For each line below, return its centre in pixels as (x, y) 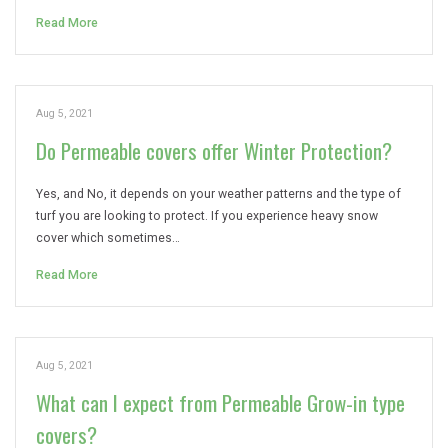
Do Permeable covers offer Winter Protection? (214, 150)
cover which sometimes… (108, 238)
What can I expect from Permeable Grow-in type (220, 402)
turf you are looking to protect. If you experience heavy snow (207, 216)
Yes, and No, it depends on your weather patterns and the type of (218, 194)
